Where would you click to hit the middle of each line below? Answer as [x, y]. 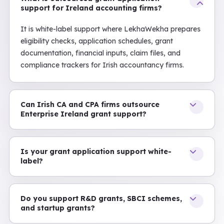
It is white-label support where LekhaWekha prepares [110, 29]
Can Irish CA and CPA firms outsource [90, 104]
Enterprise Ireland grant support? [83, 114]
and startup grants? [58, 208]
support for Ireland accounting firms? [91, 8]
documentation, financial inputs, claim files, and [100, 53]
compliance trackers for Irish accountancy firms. [102, 65]
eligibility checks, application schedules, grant [97, 41]
